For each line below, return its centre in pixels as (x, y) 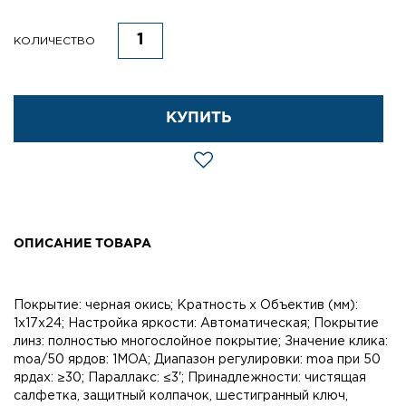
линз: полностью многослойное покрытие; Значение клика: (201, 341)
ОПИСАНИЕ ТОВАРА (82, 243)
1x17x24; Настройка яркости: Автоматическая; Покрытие (196, 323)
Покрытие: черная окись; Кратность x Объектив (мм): (186, 305)
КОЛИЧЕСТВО (54, 42)
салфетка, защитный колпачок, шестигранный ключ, (181, 396)
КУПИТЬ (198, 118)
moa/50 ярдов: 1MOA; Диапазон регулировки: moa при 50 (197, 359)
